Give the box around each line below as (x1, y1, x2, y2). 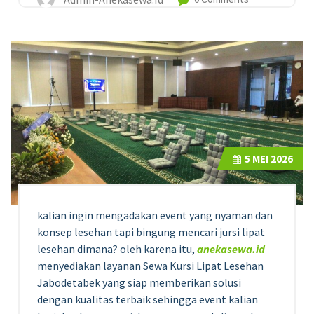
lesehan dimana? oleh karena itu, (37, 242, 197, 257)
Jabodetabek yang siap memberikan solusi (37, 275, 241, 290)
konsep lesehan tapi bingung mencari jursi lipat (37, 225, 265, 240)
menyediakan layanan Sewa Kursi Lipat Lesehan (37, 259, 264, 273)
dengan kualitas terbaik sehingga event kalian (37, 292, 258, 307)
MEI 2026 (250, 152, 293, 166)
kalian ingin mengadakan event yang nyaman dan (37, 208, 273, 223)
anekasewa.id (197, 242, 265, 257)
